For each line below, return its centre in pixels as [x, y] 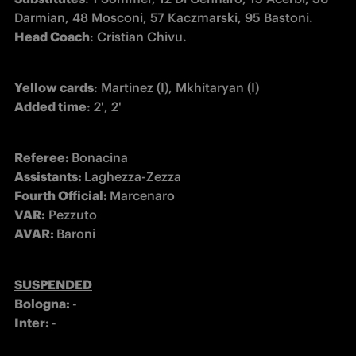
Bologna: [43, 303]
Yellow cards [54, 87]
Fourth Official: [62, 195]
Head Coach [52, 36]
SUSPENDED [53, 284]
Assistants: [49, 176]
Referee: [43, 157]
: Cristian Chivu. [138, 36]
